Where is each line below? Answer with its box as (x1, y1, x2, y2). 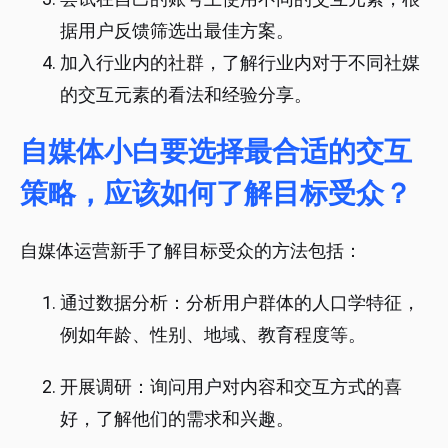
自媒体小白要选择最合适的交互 (20, 135, 412, 169)
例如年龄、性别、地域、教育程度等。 (60, 324, 366, 346)
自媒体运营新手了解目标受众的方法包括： (20, 240, 362, 262)
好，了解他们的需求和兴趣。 (60, 408, 294, 430)
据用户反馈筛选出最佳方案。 (60, 20, 294, 42)
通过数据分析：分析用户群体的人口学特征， (60, 292, 420, 314)
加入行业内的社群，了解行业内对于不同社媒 (60, 52, 420, 74)
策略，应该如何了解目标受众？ (20, 177, 412, 211)
